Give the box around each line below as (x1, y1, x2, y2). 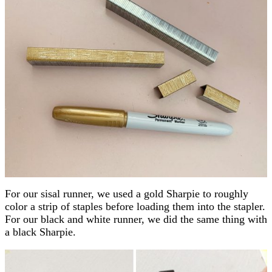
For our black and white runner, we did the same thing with (5, 213, 267, 226)
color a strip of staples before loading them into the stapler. (5, 200, 265, 213)
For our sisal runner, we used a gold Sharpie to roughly (5, 188, 248, 200)
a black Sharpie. (5, 226, 76, 239)
